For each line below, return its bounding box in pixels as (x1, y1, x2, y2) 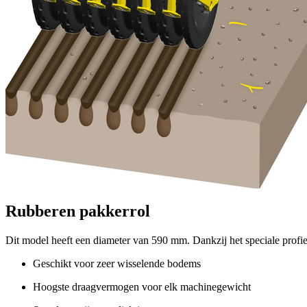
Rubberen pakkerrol (5, 202, 150, 221)
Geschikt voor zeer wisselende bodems (33, 258, 201, 270)
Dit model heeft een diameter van (5, 234, 151, 247)
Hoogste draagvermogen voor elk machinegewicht (33, 281, 251, 293)
